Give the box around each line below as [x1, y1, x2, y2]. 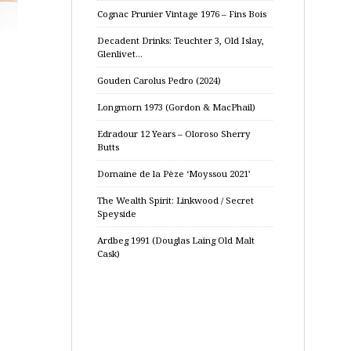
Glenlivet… [97, 48, 143, 60]
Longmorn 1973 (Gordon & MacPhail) [97, 101, 255, 113]
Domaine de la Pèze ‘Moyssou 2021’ [97, 168, 251, 179]
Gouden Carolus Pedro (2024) [97, 74, 221, 86]
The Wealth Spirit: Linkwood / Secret [97, 194, 254, 206]
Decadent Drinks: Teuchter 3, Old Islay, [97, 34, 264, 46]
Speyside [97, 208, 136, 219]
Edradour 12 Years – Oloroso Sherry [97, 128, 251, 139]
